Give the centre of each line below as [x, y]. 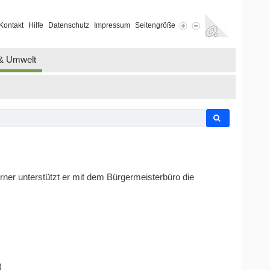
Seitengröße [155, 26]
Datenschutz [68, 26]
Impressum [112, 26]
